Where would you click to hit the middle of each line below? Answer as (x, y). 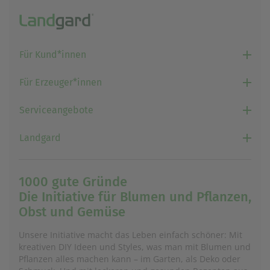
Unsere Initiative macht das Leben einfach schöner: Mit (130, 235)
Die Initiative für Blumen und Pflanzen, (135, 197)
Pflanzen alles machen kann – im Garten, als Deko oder (130, 259)
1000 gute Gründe (73, 182)
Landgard (40, 138)
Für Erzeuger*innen (61, 83)
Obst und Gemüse (72, 212)
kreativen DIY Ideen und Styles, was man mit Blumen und (135, 247)
